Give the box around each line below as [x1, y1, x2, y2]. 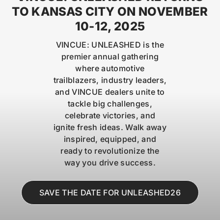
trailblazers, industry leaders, [53, 75, 167, 85]
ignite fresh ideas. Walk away [53, 122, 167, 132]
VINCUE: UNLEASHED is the [55, 39, 165, 50]
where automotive [75, 63, 145, 73]
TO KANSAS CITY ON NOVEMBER [12, 4, 208, 19]
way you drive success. [64, 157, 156, 167]
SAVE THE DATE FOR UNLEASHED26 [39, 187, 181, 197]
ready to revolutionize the [60, 145, 160, 156]
